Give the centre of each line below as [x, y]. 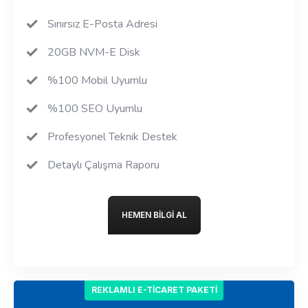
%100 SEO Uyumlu [95, 108]
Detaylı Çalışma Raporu [103, 165]
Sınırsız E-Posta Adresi [102, 24]
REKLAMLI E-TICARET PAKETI [154, 289]
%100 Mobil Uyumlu [97, 80]
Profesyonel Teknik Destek [112, 136]
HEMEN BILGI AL [154, 214]
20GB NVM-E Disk [94, 52]
